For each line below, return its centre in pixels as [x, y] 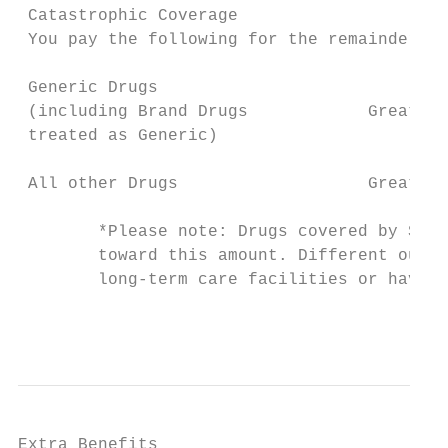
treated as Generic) [118, 136]
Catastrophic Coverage [128, 16]
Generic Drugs [88, 88]
